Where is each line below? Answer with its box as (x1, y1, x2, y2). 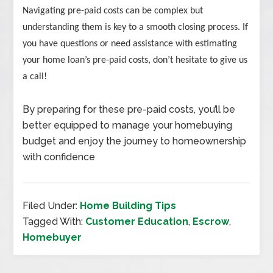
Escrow (193, 216, 230, 228)
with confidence (23, 151, 96, 163)
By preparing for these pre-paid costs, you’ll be (23, 104, 236, 116)
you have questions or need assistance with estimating (23, 39, 238, 49)
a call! (23, 72, 48, 82)
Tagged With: (23, 216, 86, 228)
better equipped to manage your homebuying (23, 119, 233, 132)
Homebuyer (23, 232, 82, 244)
